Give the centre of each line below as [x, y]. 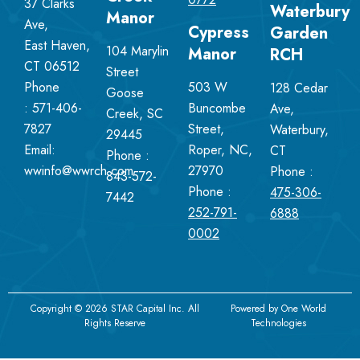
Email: [40, 149]
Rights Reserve [115, 323]
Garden [299, 33]
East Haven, [57, 45]
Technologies [279, 323]
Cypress [219, 32]
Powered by [256, 308]
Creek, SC [135, 114]
